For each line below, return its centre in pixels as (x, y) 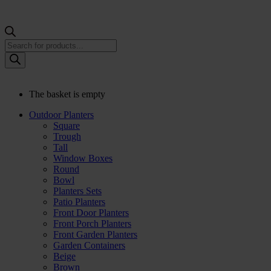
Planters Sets (77, 191)
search (16, 55)
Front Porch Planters (92, 224)
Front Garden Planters (95, 234)
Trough (67, 136)
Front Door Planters (91, 213)
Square (67, 126)
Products (21, 44)
